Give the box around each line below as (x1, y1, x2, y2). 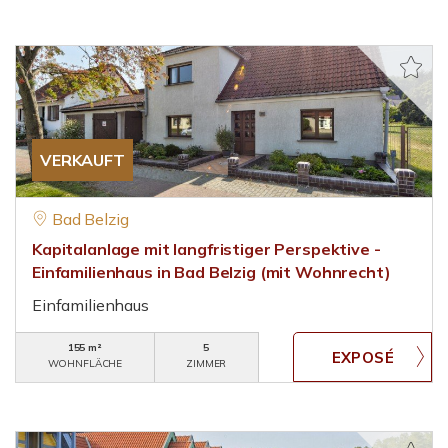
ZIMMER (186, 357, 227, 370)
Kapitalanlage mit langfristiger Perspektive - (32, 239, 381, 259)
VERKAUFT (40, 150, 125, 170)
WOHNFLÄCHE (47, 357, 123, 370)
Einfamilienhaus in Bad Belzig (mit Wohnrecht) (32, 262, 391, 282)
